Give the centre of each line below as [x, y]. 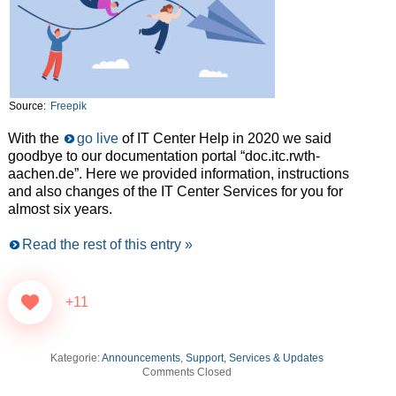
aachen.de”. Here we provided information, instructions [178, 174]
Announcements [141, 358]
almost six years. [60, 209]
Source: [28, 107]
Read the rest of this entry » [107, 245]
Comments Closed [187, 373]
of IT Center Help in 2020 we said [225, 139]
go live [97, 139]
